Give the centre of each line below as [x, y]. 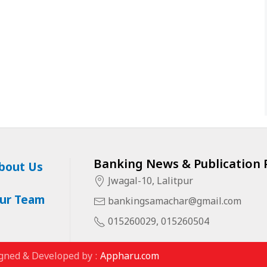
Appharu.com [130, 257]
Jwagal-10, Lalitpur [150, 182]
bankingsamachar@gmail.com [175, 202]
